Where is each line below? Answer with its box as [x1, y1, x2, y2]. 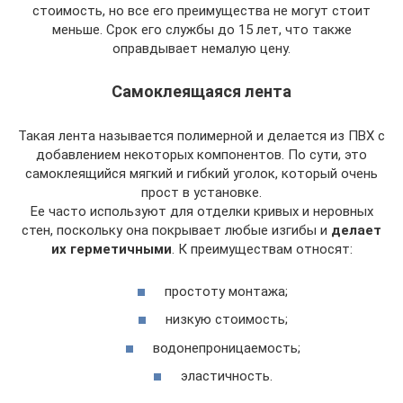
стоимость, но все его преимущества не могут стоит [32, 3, 371, 19]
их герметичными [50, 241, 172, 257]
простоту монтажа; [165, 282, 288, 300]
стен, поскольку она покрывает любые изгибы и [22, 222, 331, 238]
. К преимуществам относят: [171, 241, 353, 257]
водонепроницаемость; [152, 339, 300, 356]
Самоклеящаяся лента [112, 82, 291, 101]
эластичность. [180, 368, 273, 384]
